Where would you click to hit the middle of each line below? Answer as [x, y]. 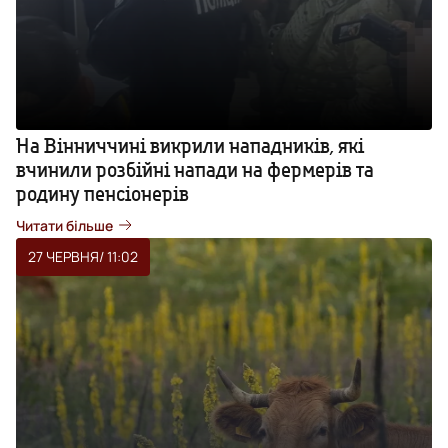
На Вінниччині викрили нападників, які [190, 145]
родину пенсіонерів [102, 193]
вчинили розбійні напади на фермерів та [195, 169]
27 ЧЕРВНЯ [63, 256]
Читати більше [64, 225]
